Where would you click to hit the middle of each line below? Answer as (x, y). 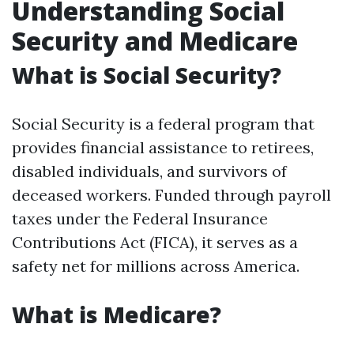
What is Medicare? (117, 314)
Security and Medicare (155, 41)
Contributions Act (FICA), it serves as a (155, 242)
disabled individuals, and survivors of (149, 171)
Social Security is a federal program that (163, 124)
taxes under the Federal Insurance (140, 218)
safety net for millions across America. (156, 266)
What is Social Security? (147, 75)
